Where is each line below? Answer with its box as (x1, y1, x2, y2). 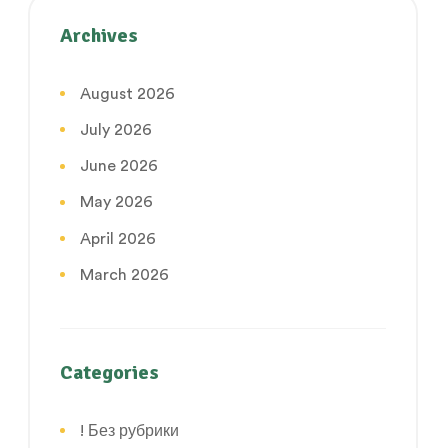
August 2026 (80, 85, 175, 102)
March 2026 (80, 266, 169, 283)
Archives (60, 22, 138, 48)
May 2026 (80, 194, 153, 211)
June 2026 (80, 158, 158, 175)
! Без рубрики (80, 423, 179, 439)
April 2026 (80, 230, 156, 247)
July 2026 (80, 121, 152, 138)
